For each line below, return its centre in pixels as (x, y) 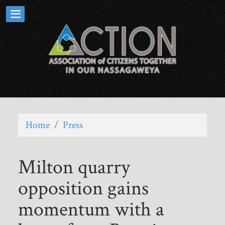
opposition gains (83, 188)
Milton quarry (74, 167)
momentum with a (91, 209)
